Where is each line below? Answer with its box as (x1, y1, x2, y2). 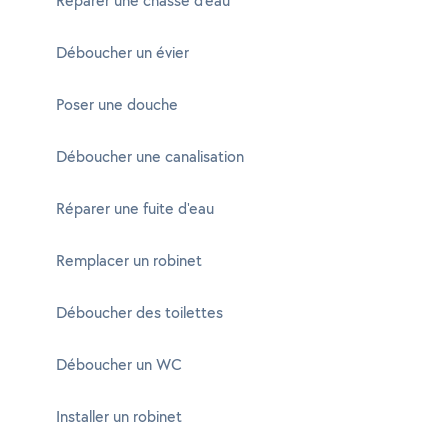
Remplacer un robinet (56, 250, 202, 271)
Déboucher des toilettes (56, 302, 223, 323)
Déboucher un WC (56, 354, 182, 375)
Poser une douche (56, 94, 178, 115)
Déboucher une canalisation (56, 146, 244, 167)
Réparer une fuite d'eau (56, 198, 214, 219)
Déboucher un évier (56, 42, 189, 63)
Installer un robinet (56, 406, 182, 427)
